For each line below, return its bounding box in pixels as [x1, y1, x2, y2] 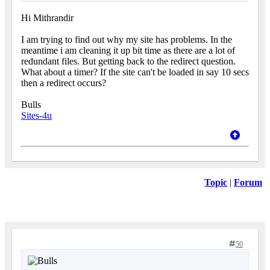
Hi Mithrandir [21, 13, 74, 24]
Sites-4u [21, 110, 52, 121]
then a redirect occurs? [21, 78, 106, 89]
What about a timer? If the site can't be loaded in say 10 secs [21, 67, 249, 78]
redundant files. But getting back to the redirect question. [21, 56, 236, 67]
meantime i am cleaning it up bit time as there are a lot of [21, 45, 235, 56]
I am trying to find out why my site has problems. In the [21, 34, 232, 45]
